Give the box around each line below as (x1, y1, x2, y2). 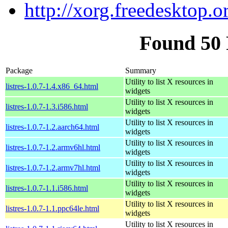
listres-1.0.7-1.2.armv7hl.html (6, 163, 100, 172)
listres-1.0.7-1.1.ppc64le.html (6, 204, 99, 213)
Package (6, 66, 33, 75)
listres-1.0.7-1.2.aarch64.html (6, 122, 99, 131)
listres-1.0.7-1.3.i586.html (6, 102, 88, 111)
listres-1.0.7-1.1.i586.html (6, 183, 88, 192)
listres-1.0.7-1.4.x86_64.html (6, 81, 98, 91)
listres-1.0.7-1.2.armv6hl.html (6, 142, 100, 152)
